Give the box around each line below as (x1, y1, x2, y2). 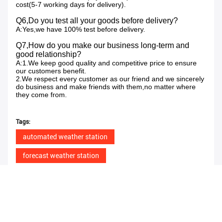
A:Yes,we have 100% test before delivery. (16, 25, 145, 33)
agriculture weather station (23, 170, 108, 178)
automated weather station (23, 132, 108, 141)
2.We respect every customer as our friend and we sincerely (16, 74, 204, 83)
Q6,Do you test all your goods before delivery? (16, 16, 178, 25)
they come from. (16, 90, 67, 99)
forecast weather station (23, 151, 99, 160)
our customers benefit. (16, 66, 86, 75)
